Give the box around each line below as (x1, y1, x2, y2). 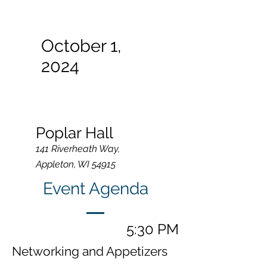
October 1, (41, 36, 122, 56)
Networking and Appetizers (12, 244, 167, 259)
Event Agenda (42, 179, 148, 198)
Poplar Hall (36, 124, 113, 142)
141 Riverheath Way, (36, 143, 120, 154)
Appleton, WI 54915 (36, 159, 116, 170)
